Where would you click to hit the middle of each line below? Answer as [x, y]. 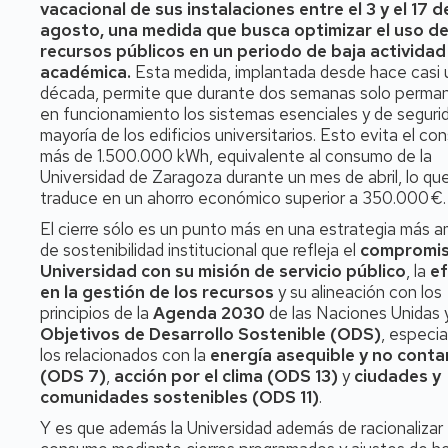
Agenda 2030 [209, 313]
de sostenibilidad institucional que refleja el [200, 250]
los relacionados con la [125, 355]
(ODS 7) [73, 376]
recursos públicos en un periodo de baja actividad [243, 51]
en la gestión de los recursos [157, 292]
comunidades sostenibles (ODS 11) [179, 397]
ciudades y [397, 376]
